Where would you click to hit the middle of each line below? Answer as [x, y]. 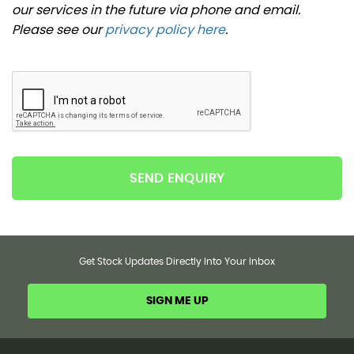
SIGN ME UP [177, 301]
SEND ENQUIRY [177, 178]
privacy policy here [165, 30]
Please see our [58, 30]
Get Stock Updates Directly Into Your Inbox [177, 262]
